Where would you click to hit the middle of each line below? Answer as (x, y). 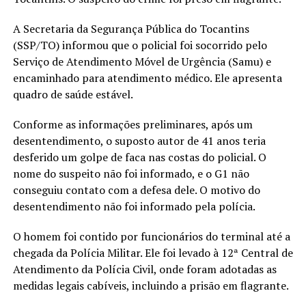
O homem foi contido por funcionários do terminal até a (151, 236)
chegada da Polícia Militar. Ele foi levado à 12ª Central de (153, 252)
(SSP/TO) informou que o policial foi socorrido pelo (140, 45)
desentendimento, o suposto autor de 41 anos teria (139, 140)
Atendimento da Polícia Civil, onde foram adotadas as (144, 269)
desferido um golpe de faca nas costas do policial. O (139, 157)
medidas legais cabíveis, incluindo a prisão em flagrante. (151, 285)
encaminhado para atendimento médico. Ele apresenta (147, 78)
